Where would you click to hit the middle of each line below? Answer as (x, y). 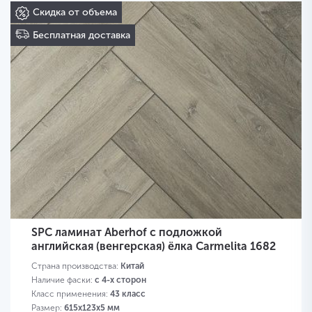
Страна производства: (76, 266)
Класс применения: (71, 294)
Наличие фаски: (63, 280)
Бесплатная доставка (81, 36)
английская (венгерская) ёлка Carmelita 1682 (154, 247)
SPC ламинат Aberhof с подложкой (127, 233)
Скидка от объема (75, 13)
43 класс (128, 294)
